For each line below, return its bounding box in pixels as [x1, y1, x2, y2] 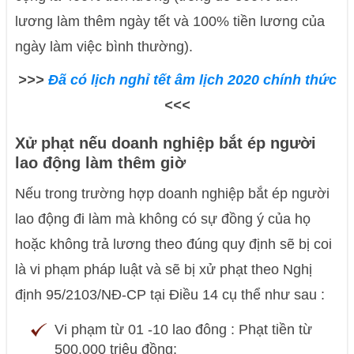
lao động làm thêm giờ [15, 154, 186, 172]
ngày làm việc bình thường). [15, 39, 194, 55]
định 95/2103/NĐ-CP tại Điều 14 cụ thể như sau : [15, 287, 326, 303]
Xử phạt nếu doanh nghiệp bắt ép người [15, 134, 317, 153]
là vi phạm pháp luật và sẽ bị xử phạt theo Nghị [15, 262, 313, 278]
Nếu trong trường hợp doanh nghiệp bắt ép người [15, 186, 330, 202]
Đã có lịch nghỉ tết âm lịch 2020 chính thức [47, 72, 337, 88]
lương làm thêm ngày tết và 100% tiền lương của [15, 13, 326, 30]
